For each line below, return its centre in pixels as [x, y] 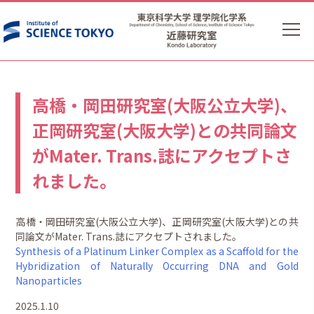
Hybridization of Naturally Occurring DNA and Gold [157, 266]
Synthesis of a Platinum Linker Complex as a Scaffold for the [157, 251]
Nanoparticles [49, 281]
